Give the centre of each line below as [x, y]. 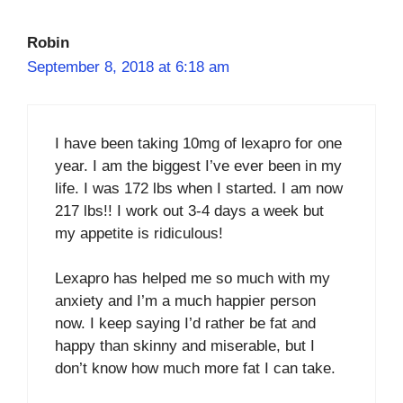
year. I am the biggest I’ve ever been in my [198, 166]
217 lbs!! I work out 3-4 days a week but [189, 210]
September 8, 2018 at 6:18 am [128, 67]
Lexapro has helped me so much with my [193, 278]
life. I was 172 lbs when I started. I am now [199, 188]
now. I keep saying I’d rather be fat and [185, 323]
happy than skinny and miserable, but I [185, 346]
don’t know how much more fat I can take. [195, 368]
